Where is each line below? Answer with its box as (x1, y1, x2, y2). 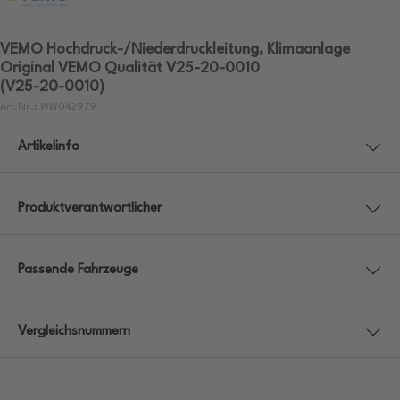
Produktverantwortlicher (18, 202, 162, 216)
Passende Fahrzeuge (18, 263, 138, 278)
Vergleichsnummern (18, 325, 130, 339)
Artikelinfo (18, 140, 79, 154)
